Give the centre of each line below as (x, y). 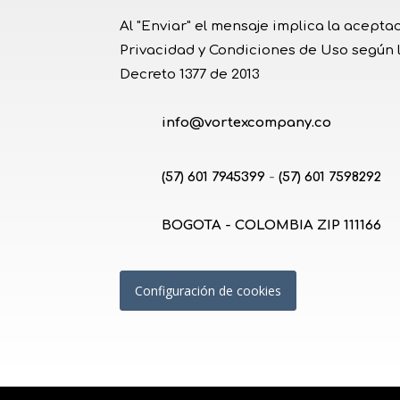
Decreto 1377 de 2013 (190, 75)
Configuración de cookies (208, 291)
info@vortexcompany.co (247, 122)
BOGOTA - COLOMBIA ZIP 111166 (272, 225)
